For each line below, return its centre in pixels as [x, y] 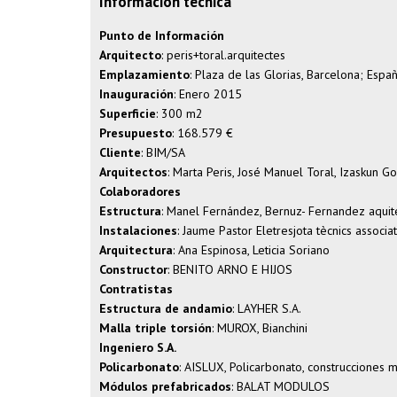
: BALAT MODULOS [280, 386]
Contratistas [136, 289]
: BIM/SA [163, 152]
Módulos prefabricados [165, 386]
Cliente [120, 152]
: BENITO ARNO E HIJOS [230, 269]
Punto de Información [162, 35]
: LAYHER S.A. [267, 308]
